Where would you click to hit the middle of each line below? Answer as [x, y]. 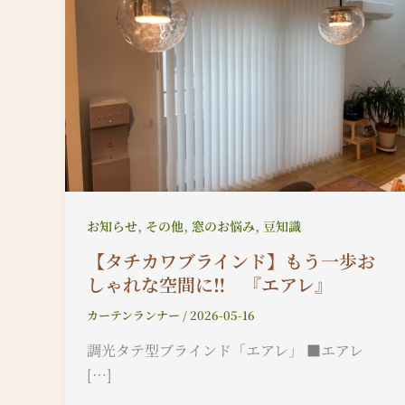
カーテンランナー [135, 315]
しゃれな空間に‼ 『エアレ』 [210, 284]
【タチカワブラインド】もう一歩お [231, 260]
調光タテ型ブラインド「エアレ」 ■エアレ [225, 350]
